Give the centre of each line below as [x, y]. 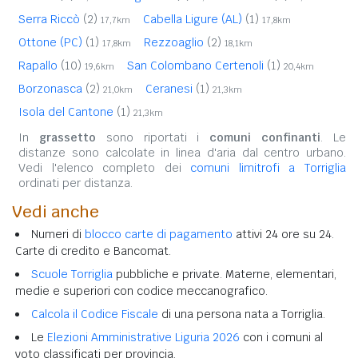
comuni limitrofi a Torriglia [268, 167]
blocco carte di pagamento [159, 234]
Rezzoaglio [175, 42]
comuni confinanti [265, 137]
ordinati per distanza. [76, 183]
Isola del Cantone [68, 111]
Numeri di [58, 234]
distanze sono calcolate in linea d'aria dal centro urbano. [182, 152]
